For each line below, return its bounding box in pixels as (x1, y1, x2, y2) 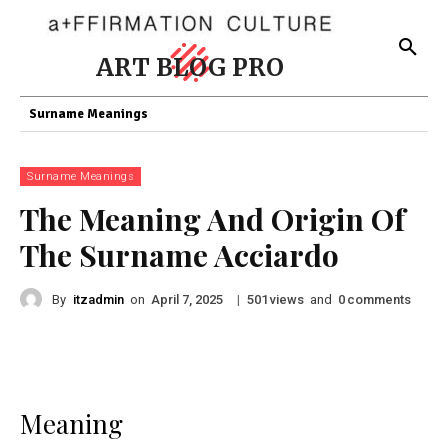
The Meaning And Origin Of (20, 199, 405, 239)
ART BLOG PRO (96, 52, 284, 83)
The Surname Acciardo (20, 235, 339, 275)
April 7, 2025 (151, 292, 223, 308)
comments (347, 291, 411, 307)
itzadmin (73, 291, 124, 307)
